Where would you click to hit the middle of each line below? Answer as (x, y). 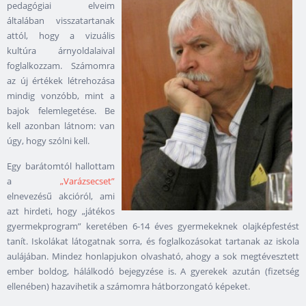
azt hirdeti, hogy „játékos (61, 211)
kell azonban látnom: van (61, 126)
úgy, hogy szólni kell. (48, 141)
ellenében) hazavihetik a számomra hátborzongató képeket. (128, 287)
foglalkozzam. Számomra (61, 66)
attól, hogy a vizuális (61, 36)
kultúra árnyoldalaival (61, 51)
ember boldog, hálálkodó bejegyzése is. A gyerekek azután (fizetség (153, 272)
